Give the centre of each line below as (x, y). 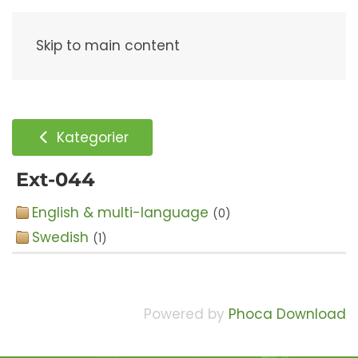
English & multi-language (120, 213)
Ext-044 (56, 179)
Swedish (60, 237)
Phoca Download (287, 314)
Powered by (186, 314)
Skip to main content (108, 46)
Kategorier (91, 137)
